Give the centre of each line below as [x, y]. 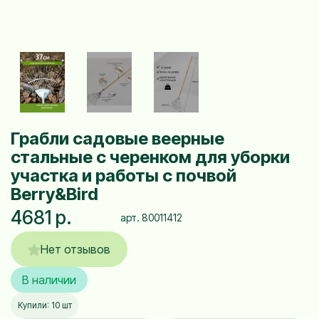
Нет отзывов [75, 249]
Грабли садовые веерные [117, 138]
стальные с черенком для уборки [150, 157]
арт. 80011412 [152, 218]
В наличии [49, 280]
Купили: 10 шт [45, 305]
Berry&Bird [54, 194]
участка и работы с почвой [124, 176]
